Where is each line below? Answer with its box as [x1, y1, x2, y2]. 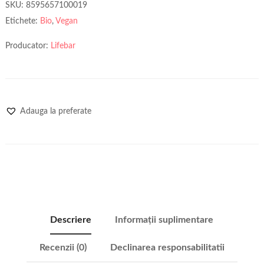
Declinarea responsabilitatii [110, 242, 225, 252]
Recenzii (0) [39, 242, 87, 252]
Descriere [50, 214, 92, 225]
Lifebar [50, 41, 75, 50]
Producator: [5, 41, 51, 50]
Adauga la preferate [19, 107, 91, 115]
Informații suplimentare [115, 214, 214, 225]
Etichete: [5, 16, 40, 25]
